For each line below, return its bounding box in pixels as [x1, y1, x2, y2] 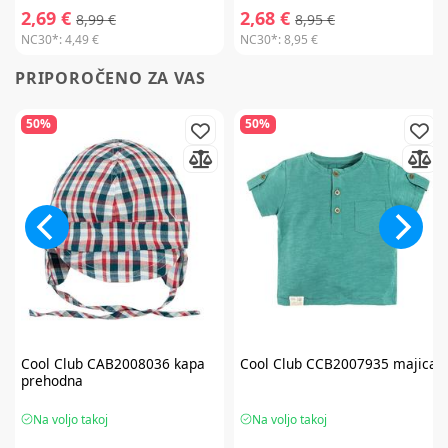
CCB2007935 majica [301, 353, 437, 373]
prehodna [20, 370, 83, 390]
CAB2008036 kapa [82, 353, 205, 373]
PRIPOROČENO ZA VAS [15, 66, 206, 89]
